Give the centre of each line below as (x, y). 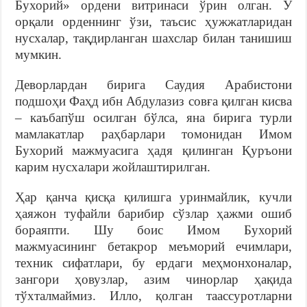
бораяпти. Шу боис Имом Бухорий (153, 230)
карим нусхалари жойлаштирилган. (113, 167)
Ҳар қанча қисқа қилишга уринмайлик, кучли (153, 197)
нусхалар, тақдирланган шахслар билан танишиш (153, 38)
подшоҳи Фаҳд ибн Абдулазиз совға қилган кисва (153, 101)
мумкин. (39, 54)
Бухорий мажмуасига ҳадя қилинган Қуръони (153, 150)
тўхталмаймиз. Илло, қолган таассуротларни (153, 295)
